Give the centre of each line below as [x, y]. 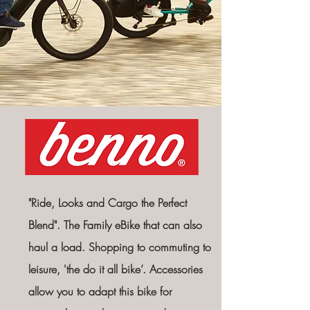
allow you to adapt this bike [94, 291]
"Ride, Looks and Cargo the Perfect [107, 203]
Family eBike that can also [142, 225]
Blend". [46, 225]
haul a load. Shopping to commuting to [119, 247]
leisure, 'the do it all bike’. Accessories [115, 269]
